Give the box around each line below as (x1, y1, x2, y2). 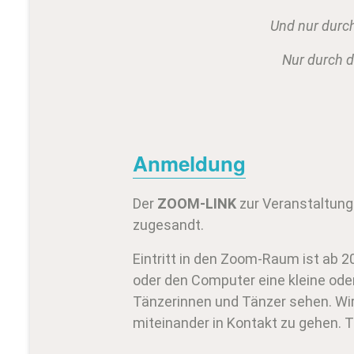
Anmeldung (133, 149, 246, 179)
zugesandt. (133, 216, 204, 233)
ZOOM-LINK (157, 194, 236, 212)
